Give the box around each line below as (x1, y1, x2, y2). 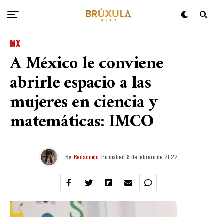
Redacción (74, 153, 99, 161)
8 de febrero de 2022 (127, 153, 178, 161)
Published (101, 153, 124, 161)
